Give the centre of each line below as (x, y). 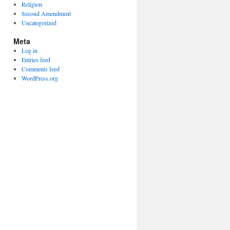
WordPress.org (40, 78)
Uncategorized (39, 23)
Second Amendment (46, 13)
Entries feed (36, 60)
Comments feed (40, 69)
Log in (29, 50)
